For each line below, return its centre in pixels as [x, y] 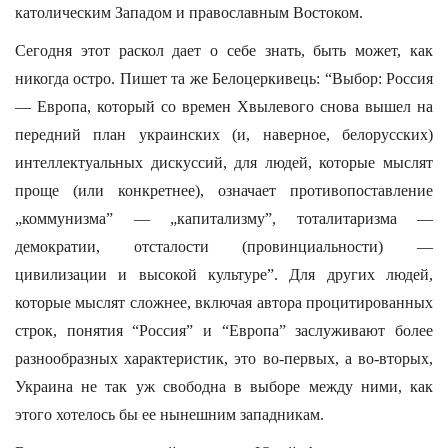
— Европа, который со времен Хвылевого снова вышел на [224, 106]
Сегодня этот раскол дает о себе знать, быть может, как [224, 50]
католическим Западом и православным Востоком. [189, 12]
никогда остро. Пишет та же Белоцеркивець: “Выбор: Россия [224, 78]
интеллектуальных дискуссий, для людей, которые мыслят [224, 162]
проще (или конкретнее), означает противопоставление [224, 190]
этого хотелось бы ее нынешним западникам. [169, 414]
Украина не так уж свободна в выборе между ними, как [224, 386]
